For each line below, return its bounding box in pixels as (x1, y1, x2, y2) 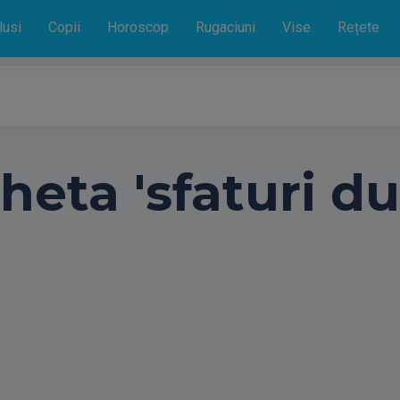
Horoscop (107, 19, 169, 36)
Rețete (337, 19, 379, 36)
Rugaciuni (196, 19, 255, 36)
